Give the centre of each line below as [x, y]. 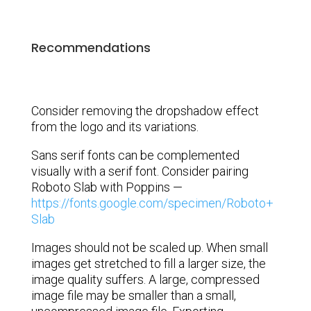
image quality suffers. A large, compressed [145, 280]
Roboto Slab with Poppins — [107, 187]
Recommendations [91, 48]
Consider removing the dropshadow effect [145, 111]
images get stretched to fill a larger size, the [148, 264]
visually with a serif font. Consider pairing [140, 171]
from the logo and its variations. [115, 127]
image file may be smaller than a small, [133, 296]
